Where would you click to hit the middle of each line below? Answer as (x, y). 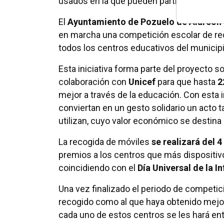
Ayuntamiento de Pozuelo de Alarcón (144, 22)
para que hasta (186, 82)
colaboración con (93, 82)
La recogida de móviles (105, 142)
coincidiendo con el (98, 168)
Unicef (142, 82)
